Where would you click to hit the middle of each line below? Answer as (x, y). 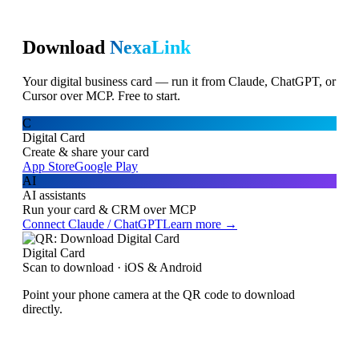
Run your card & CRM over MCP (109, 210)
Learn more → (200, 224)
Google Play (106, 167)
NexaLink (150, 48)
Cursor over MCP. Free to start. (101, 96)
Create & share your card (86, 152)
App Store (48, 167)
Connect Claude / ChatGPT (93, 224)
